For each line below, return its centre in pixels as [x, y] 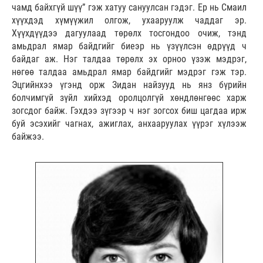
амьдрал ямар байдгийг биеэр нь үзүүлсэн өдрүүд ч [129, 46]
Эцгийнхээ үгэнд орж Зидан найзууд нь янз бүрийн [129, 85]
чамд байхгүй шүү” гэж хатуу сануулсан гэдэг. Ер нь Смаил [129, 7]
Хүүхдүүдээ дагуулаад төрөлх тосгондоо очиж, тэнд [129, 33]
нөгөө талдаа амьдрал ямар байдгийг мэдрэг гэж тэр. [129, 72]
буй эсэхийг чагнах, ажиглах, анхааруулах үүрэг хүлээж [129, 123]
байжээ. [28, 136]
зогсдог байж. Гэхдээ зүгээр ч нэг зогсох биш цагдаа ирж [129, 110]
